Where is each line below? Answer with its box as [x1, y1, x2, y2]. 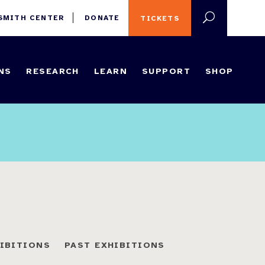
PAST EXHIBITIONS [64, 239, 165, 250]
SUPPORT [141, 65, 190, 76]
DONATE [85, 14, 120, 22]
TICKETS [140, 14, 179, 22]
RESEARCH [26, 65, 79, 76]
